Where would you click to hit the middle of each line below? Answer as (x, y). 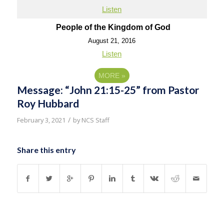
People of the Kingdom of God (113, 27)
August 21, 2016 (112, 41)
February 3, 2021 (41, 120)
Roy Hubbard (48, 103)
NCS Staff (95, 120)
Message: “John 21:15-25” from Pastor (108, 90)
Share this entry (46, 150)
